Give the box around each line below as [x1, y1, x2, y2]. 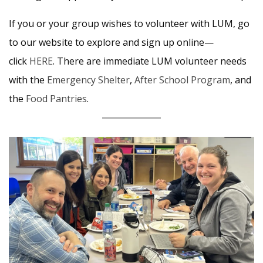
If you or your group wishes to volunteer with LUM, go [9, 17, 249, 30]
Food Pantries [26, 92, 87, 105]
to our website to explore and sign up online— [9, 36, 214, 49]
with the [9, 73, 47, 86]
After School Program [134, 73, 230, 86]
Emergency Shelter [47, 73, 130, 86]
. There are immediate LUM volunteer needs [53, 55, 247, 68]
